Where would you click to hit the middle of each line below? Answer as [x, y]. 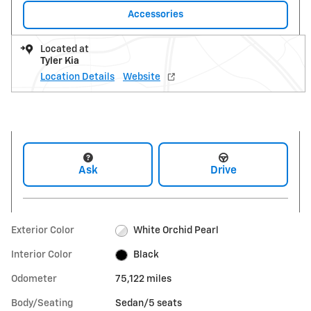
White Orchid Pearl [176, 231]
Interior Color [42, 255]
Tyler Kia [60, 61]
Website [142, 77]
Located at [65, 50]
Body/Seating [42, 304]
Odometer [34, 279]
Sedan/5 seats [149, 304]
